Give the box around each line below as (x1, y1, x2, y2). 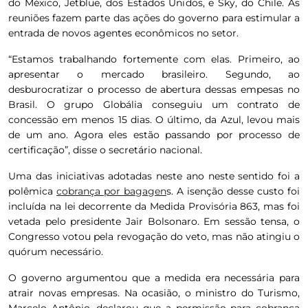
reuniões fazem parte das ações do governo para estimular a (8, 12, 300, 25)
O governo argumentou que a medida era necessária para (8, 272, 300, 285)
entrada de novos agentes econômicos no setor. (8, 27, 239, 40)
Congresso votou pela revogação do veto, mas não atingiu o (8, 230, 300, 243)
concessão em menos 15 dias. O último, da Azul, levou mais (8, 113, 300, 126)
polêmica (8, 185, 56, 198)
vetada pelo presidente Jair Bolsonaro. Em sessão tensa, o (8, 215, 300, 228)
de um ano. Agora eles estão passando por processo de (8, 129, 300, 142)
